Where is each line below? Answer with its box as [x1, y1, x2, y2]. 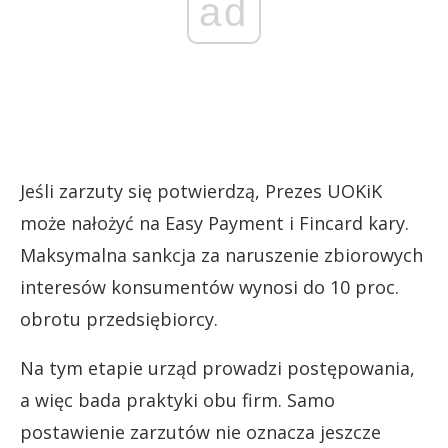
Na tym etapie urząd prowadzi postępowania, [20, 355, 415, 380]
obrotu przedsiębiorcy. [20, 306, 218, 331]
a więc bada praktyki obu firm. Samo [20, 387, 335, 412]
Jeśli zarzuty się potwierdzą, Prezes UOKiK [20, 178, 382, 203]
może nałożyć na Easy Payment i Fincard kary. [20, 210, 409, 235]
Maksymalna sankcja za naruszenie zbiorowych [20, 242, 423, 267]
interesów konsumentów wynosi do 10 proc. [20, 274, 399, 299]
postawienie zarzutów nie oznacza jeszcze [20, 419, 381, 444]
